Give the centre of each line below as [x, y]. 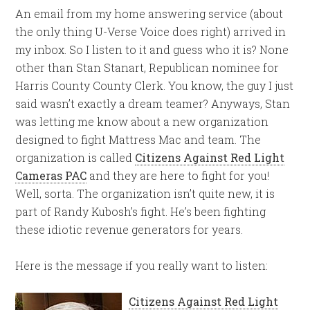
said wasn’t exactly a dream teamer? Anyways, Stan [153, 103]
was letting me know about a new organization [142, 121]
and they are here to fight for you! [178, 175]
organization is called [75, 157]
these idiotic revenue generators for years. [129, 229]
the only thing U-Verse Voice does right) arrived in [151, 31]
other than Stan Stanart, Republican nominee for [147, 67]
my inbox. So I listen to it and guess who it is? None [152, 49]
